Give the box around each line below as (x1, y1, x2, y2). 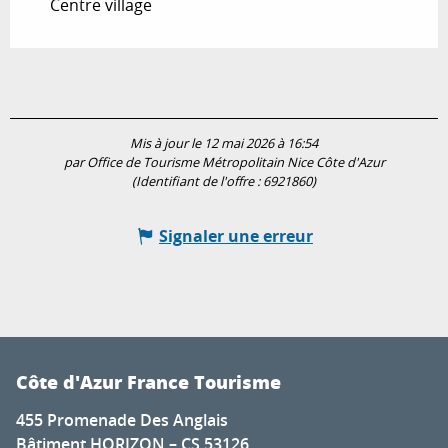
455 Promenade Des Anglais (16, 408, 228, 431)
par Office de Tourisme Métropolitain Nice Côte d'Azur (63, 153, 385, 171)
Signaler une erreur (159, 224, 313, 247)
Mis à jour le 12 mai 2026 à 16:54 (130, 134, 318, 152)
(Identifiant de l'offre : (132, 172, 263, 190)
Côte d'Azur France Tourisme (16, 368, 281, 395)
